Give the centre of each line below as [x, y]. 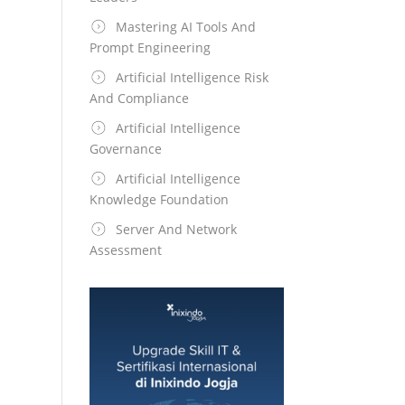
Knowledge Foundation [159, 199]
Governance [125, 149]
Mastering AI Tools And [185, 27]
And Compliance [139, 98]
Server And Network [176, 229]
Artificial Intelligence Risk [192, 77]
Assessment [125, 250]
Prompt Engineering [150, 47]
